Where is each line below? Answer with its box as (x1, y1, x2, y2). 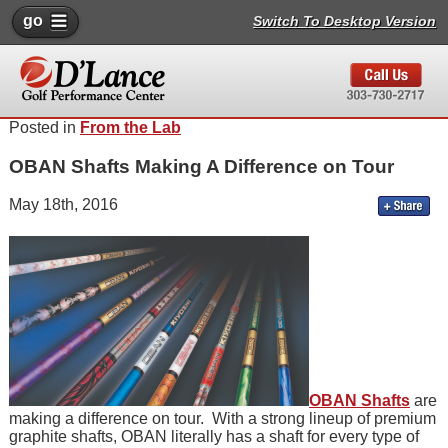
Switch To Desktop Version (253, 13, 436, 29)
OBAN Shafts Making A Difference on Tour (8, 155, 394, 177)
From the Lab (79, 119, 181, 136)
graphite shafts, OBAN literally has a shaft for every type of (8, 428, 419, 446)
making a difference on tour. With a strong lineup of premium (8, 410, 436, 428)
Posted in (8, 119, 80, 136)
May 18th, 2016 (8, 196, 118, 214)
